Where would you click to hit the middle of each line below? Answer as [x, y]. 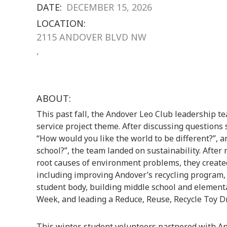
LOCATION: [61, 23]
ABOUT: [54, 98]
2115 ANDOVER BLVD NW [91, 37]
